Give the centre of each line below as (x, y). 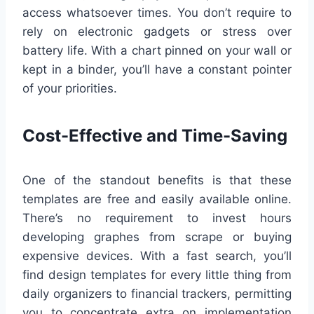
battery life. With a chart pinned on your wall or (157, 51)
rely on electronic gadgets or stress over (157, 32)
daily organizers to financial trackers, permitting (157, 294)
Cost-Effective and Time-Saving (155, 136)
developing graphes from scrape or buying (157, 237)
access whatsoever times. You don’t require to (157, 13)
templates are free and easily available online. (157, 199)
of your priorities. (70, 89)
